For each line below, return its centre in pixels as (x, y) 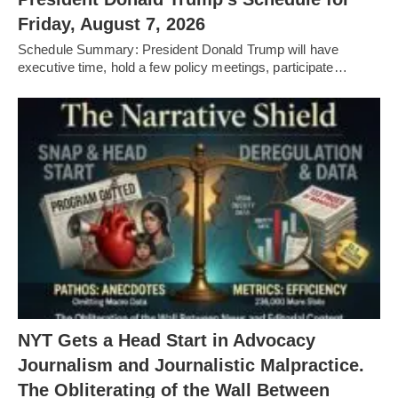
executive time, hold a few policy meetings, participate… (183, 67)
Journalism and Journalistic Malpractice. (191, 365)
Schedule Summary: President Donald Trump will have (179, 49)
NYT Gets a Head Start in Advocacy (167, 340)
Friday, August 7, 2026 (111, 24)
